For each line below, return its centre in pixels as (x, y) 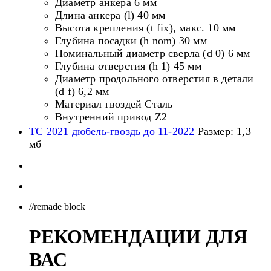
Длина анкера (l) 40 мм (110, 15)
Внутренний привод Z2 (111, 116)
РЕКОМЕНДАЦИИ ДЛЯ (138, 237)
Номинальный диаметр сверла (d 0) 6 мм (153, 53)
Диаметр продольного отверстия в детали (155, 78)
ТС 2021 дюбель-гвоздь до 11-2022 (112, 131)
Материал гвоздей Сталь (114, 104)
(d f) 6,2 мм (82, 91)
